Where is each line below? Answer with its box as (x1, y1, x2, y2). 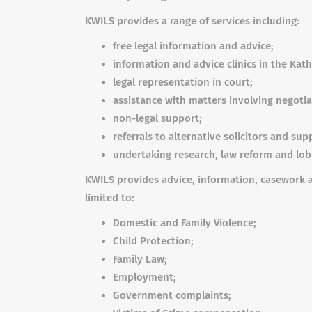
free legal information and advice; (113, 40, 274, 52)
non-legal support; (113, 112, 202, 125)
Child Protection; (113, 235, 194, 247)
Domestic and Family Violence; (113, 217, 256, 229)
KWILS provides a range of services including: (85, 15, 299, 27)
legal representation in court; (113, 76, 253, 88)
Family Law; (113, 253, 167, 265)
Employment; (113, 271, 176, 283)
